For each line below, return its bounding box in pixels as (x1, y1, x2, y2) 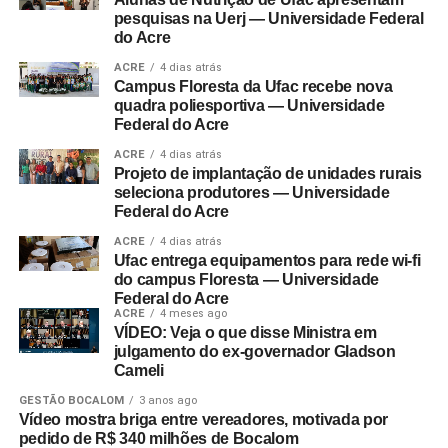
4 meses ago (159, 307, 227, 320)
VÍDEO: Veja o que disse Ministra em (113, 324, 377, 341)
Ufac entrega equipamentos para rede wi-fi (113, 252, 421, 269)
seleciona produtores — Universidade (113, 184, 390, 201)
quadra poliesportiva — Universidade (113, 97, 385, 114)
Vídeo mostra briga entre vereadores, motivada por (18, 411, 388, 428)
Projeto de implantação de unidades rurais (113, 165, 422, 182)
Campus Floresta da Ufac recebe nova (113, 78, 393, 95)
